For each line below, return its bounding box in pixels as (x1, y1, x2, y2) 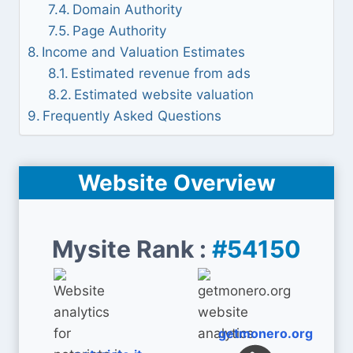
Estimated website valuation (73, 87, 254, 102)
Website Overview (77, 169, 276, 196)
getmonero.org (218, 325, 313, 341)
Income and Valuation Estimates (42, 44, 246, 60)
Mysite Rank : (52, 235, 212, 263)
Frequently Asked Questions (43, 108, 222, 124)
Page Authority (72, 23, 166, 39)
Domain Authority (72, 2, 182, 17)
